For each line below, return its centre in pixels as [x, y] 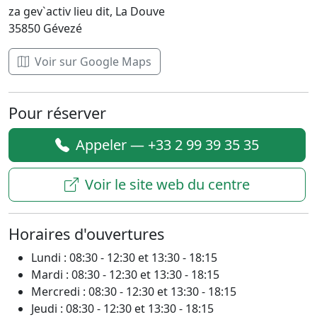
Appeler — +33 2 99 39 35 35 [166, 145]
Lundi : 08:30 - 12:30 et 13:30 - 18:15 [124, 258]
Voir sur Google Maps [92, 62]
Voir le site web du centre [166, 185]
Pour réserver [57, 113]
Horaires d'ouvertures [86, 234]
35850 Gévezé [45, 29]
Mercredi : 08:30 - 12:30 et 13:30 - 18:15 [134, 292]
